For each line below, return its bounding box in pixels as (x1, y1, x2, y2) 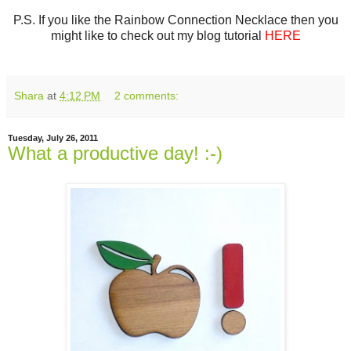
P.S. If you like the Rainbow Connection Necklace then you (13, 13, 338, 27)
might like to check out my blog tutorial (50, 29, 265, 43)
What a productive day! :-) (8, 143, 223, 165)
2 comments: (114, 89, 179, 103)
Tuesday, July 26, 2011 (8, 133, 98, 143)
